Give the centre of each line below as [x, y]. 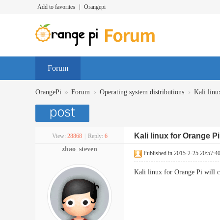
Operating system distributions [142, 92]
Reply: [95, 136]
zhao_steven [80, 149]
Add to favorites [56, 7]
